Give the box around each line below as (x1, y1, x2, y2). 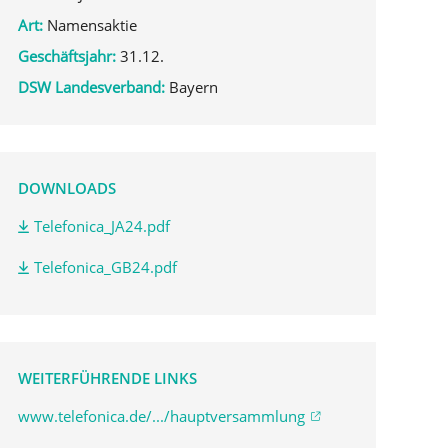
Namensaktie (43, 14, 137, 35)
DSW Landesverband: (18, 76, 165, 97)
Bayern (165, 76, 218, 97)
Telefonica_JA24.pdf (34, 215, 171, 236)
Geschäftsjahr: (18, 45, 116, 66)
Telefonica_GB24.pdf (34, 256, 178, 277)
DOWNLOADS (18, 177, 116, 198)
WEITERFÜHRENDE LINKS (18, 367, 197, 388)
